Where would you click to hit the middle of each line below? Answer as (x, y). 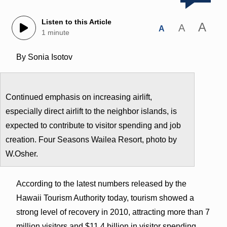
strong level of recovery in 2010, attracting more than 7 (113, 212)
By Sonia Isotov (44, 57)
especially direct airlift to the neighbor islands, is (91, 111)
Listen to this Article (76, 22)
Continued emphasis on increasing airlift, (79, 97)
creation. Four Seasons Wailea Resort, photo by (91, 139)
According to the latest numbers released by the (101, 183)
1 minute (55, 33)
